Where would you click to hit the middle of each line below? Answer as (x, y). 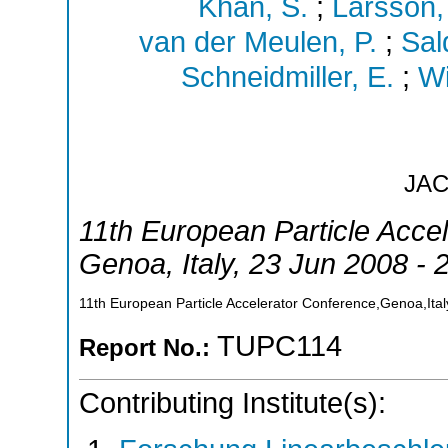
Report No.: (148, 348)
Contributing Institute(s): (232, 402)
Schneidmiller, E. (287, 77)
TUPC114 (279, 346)
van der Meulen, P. (257, 42)
